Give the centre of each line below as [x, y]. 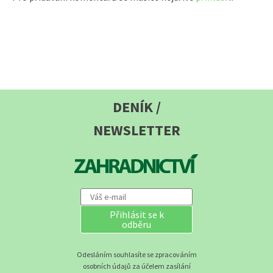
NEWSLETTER [136, 130]
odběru [136, 225]
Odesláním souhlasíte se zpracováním [136, 255]
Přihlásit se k [136, 215]
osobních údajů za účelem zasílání [136, 266]
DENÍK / [136, 107]
